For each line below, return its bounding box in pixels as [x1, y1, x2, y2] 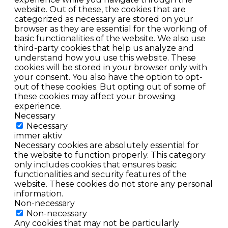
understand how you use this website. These [14, 52, 196, 63]
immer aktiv [14, 130, 62, 140]
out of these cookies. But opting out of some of [14, 81, 206, 92]
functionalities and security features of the [14, 169, 187, 179]
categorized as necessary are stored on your [14, 14, 193, 24]
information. [14, 188, 63, 198]
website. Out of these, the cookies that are [14, 4, 186, 14]
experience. [14, 101, 62, 111]
